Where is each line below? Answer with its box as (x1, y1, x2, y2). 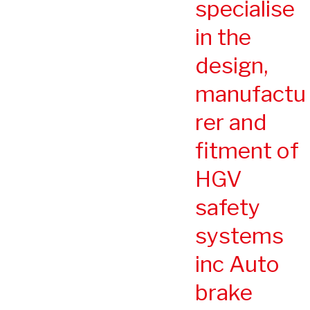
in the (195, 23, 251, 51)
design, (195, 51, 268, 79)
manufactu (195, 80, 306, 107)
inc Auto (195, 250, 280, 277)
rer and (195, 108, 267, 136)
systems (195, 221, 284, 249)
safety (195, 193, 260, 221)
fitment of (195, 136, 299, 164)
